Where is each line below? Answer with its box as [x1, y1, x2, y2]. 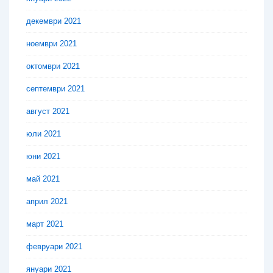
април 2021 [26, 197, 68, 207]
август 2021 [26, 107, 69, 116]
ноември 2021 [26, 39, 77, 49]
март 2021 [26, 219, 63, 229]
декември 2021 [26, 16, 81, 26]
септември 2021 [26, 84, 85, 94]
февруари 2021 [26, 242, 82, 252]
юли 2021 [26, 129, 61, 139]
